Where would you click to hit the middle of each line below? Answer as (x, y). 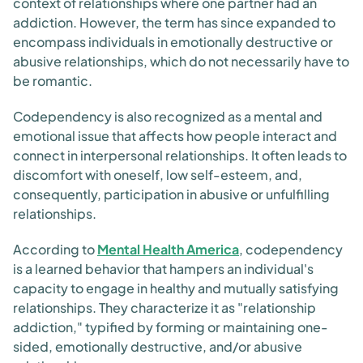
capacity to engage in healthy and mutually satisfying (176, 288)
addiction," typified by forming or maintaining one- (171, 327)
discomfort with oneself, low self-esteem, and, (158, 175)
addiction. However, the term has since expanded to (174, 22)
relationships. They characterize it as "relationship (164, 307)
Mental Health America (168, 249)
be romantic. (53, 81)
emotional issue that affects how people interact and (175, 136)
